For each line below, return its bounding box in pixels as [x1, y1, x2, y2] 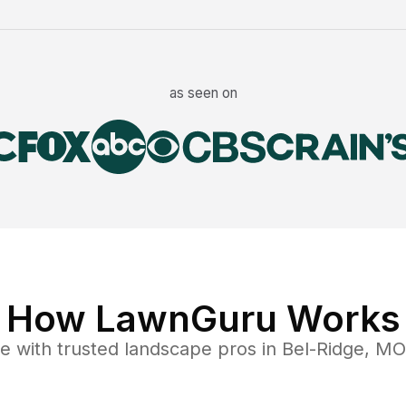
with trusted [11, 338, 119, 361]
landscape [124, 338, 212, 361]
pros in [212, 338, 282, 361]
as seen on [169, 84, 237, 102]
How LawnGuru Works [5, 296, 401, 342]
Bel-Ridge [282, 338, 364, 361]
